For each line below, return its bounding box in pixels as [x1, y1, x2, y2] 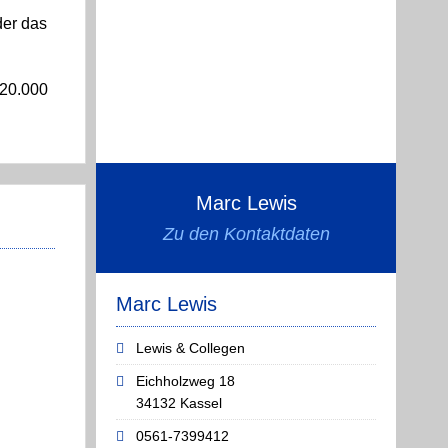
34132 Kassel [136, 395, 222, 411]
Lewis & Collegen [136, 340, 245, 356]
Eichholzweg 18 [136, 373, 235, 389]
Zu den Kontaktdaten [162, 224, 330, 244]
